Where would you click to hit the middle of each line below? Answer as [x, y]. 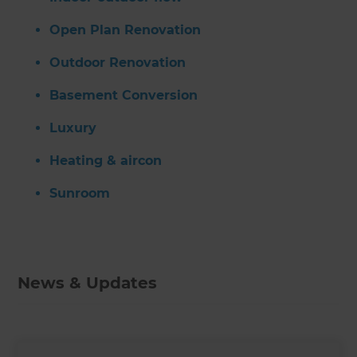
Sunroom [80, 194]
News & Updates [88, 283]
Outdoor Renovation [118, 63]
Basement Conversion [124, 96]
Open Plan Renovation [126, 30]
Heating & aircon [106, 161]
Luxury [73, 128]
